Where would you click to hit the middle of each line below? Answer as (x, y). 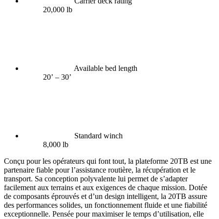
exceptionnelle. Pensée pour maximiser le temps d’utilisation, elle (104, 214)
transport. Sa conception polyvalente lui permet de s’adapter (96, 178)
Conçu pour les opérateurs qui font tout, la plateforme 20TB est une (108, 161)
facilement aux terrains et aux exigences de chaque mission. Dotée (106, 187)
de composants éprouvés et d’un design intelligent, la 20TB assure (106, 196)
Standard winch (99, 135)
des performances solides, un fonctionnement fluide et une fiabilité (106, 205)
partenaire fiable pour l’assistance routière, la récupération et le (100, 170)
